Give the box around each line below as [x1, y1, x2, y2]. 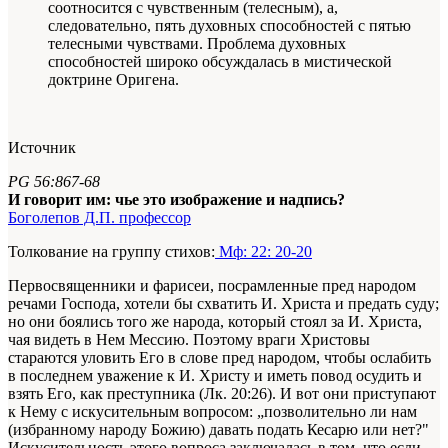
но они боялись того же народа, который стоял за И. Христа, [8, 312, 422, 330]
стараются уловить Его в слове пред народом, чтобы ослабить [8, 348, 431, 366]
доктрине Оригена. [48, 70, 179, 88]
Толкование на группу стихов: [8, 242, 215, 260]
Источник [8, 138, 76, 156]
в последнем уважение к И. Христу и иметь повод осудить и [8, 366, 422, 384]
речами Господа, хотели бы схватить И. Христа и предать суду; [8, 294, 439, 312]
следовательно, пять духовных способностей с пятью [48, 16, 411, 34]
